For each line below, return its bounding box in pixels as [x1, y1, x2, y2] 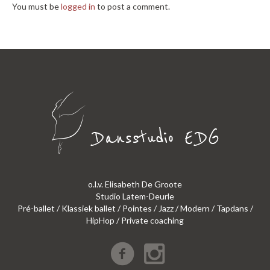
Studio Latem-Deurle [96, 191, 174, 202]
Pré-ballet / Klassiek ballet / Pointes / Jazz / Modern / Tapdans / [17, 203, 253, 214]
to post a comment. [95, 1, 170, 12]
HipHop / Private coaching [86, 215, 184, 226]
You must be [12, 1, 61, 12]
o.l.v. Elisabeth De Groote [88, 179, 182, 190]
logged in [61, 1, 95, 12]
